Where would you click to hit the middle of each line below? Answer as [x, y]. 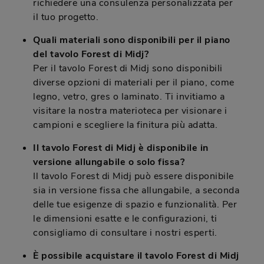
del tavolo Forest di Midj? [91, 55]
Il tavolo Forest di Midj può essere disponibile [133, 176]
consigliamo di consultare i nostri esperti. [125, 233]
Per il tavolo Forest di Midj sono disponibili [128, 69]
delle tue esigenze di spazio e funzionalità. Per [135, 205]
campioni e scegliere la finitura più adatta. [125, 125]
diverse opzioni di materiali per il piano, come [134, 83]
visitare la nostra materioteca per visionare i [130, 111]
